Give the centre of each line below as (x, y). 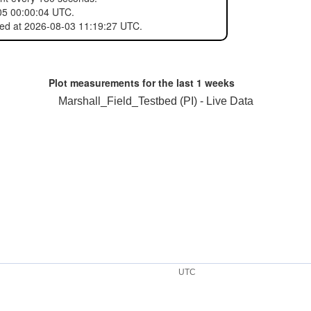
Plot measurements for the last (121, 83)
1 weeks (216, 83)
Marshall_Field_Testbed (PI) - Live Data (155, 101)
